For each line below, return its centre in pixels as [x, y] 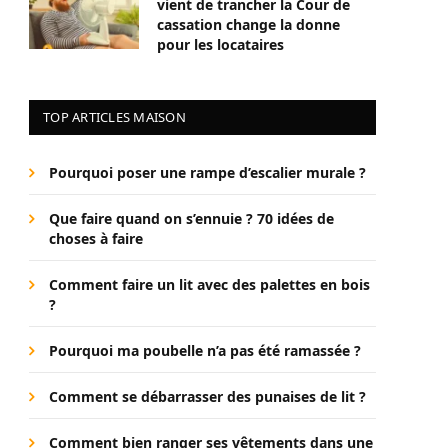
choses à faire [96, 238]
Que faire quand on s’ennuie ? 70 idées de [191, 218]
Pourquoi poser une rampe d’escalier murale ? [207, 172]
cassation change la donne [248, 24]
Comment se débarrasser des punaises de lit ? [207, 396]
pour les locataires [220, 44]
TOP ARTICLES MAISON [114, 117]
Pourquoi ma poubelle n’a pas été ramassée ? [205, 350]
